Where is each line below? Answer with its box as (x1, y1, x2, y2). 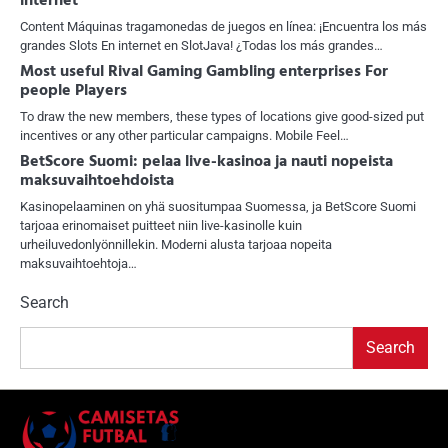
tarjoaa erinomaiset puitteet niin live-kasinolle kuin (20, 217, 302, 233)
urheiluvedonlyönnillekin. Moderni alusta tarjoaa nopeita (20, 236, 332, 252)
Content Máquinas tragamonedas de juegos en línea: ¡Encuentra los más (20, 18, 427, 34)
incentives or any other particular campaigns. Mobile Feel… (20, 127, 349, 143)
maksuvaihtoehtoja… (20, 255, 137, 271)
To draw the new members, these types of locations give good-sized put (20, 108, 424, 124)
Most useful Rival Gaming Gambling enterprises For (20, 58, 388, 85)
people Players (20, 77, 127, 104)
